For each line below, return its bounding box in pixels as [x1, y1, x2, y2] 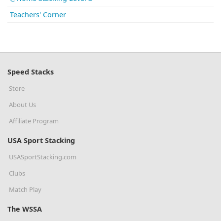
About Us [9, 100, 36, 110]
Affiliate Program [9, 116, 59, 126]
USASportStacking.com [9, 152, 76, 162]
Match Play [9, 185, 41, 194]
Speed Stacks [7, 67, 54, 77]
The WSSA [7, 204, 42, 214]
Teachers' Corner [10, 10, 66, 20]
